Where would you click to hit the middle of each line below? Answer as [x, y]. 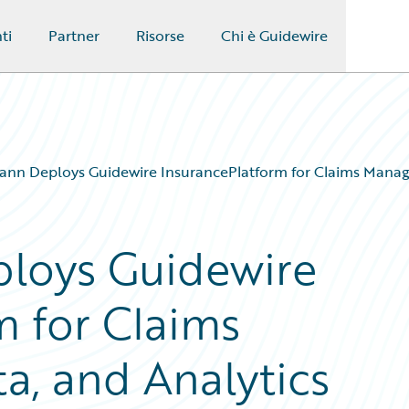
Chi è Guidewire [274, 36]
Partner [73, 36]
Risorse [160, 36]
